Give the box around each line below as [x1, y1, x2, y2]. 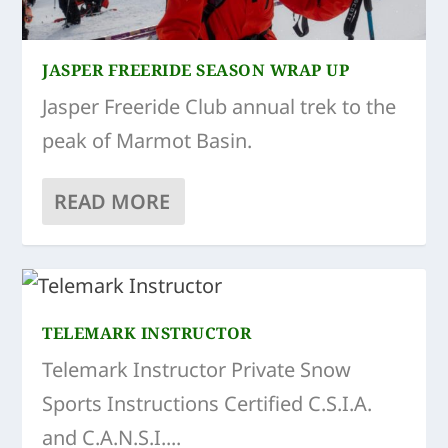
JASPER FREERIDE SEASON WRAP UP [42, 58, 350, 81]
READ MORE [54, 187, 171, 215]
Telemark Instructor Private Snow [42, 355, 352, 383]
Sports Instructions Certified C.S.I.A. [42, 389, 373, 417]
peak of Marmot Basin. [42, 126, 253, 154]
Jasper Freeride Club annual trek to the [42, 92, 397, 120]
